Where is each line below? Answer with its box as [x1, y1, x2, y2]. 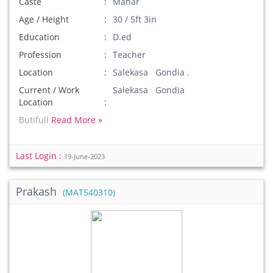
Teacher [113, 49, 146, 60]
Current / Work [19, 84, 79, 96]
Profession [19, 49, 62, 60]
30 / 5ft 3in [113, 13, 157, 25]
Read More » [51, 114, 102, 126]
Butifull [19, 114, 51, 126]
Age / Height [19, 13, 69, 25]
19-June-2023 [64, 152, 105, 161]
